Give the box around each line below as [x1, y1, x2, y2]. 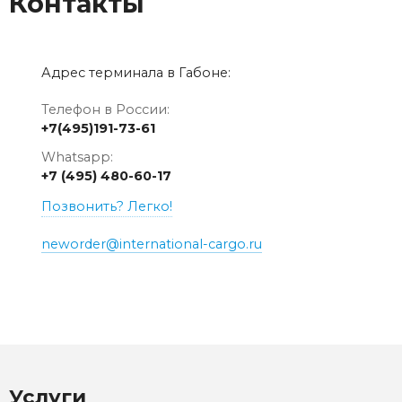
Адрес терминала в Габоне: [41, 65, 231, 82]
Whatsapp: [41, 149, 113, 166]
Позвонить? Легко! [41, 198, 172, 215]
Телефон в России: [41, 101, 170, 118]
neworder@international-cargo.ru [41, 236, 262, 253]
